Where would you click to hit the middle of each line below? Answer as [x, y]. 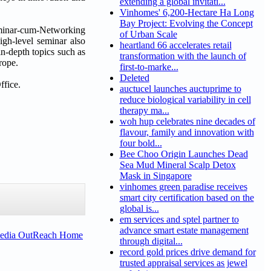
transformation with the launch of [183, 56]
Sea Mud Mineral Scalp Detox [178, 165]
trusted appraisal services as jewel [183, 263]
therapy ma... [144, 111]
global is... [139, 209]
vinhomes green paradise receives [183, 187]
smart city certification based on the [187, 198]
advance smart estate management [184, 230]
